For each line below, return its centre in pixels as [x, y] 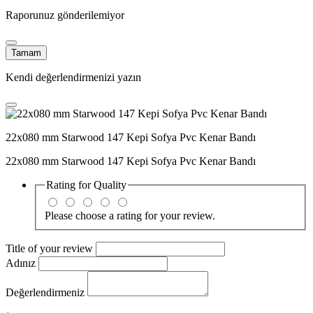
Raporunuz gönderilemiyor [65, 15]
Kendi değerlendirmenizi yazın [73, 78]
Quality [110, 185]
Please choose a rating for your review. [130, 215]
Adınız [22, 263]
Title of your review [51, 248]
